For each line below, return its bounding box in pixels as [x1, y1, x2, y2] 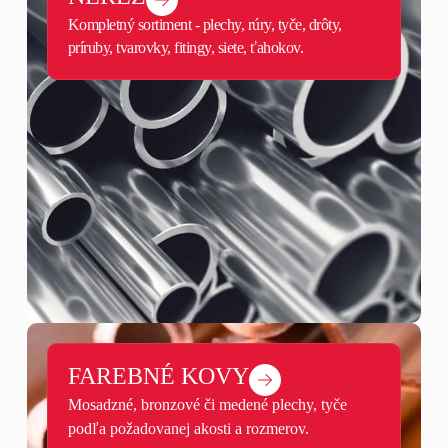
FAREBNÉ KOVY [67, 363, 249, 390]
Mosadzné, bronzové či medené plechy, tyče [67, 396, 347, 414]
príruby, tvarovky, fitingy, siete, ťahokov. [67, 39, 304, 57]
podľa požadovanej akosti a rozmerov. [67, 420, 309, 438]
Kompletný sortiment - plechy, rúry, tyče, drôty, [67, 16, 342, 34]
